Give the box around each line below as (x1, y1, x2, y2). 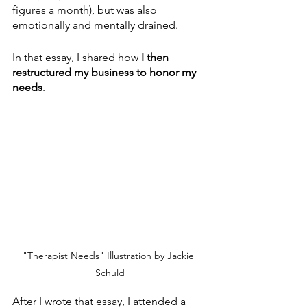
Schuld (95, 267, 125, 280)
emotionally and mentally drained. (12, 18, 181, 32)
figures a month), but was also (12, 3, 160, 16)
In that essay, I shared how (12, 50, 141, 64)
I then (141, 50, 171, 64)
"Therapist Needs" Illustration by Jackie (23, 249, 197, 262)
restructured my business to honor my (12, 65, 199, 79)
